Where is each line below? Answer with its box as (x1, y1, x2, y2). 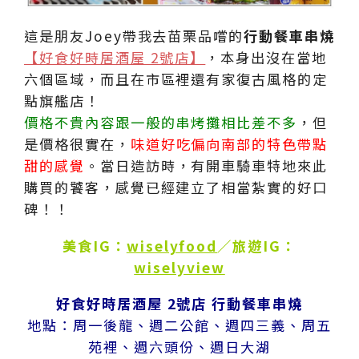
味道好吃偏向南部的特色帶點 (130, 133, 329, 154)
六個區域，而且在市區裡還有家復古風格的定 (24, 68, 329, 89)
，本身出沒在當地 (205, 46, 327, 67)
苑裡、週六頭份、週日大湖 (88, 337, 271, 357)
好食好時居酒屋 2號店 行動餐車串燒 (55, 293, 304, 314)
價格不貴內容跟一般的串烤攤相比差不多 (24, 111, 298, 132)
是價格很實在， (24, 133, 131, 154)
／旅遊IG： (217, 235, 296, 256)
